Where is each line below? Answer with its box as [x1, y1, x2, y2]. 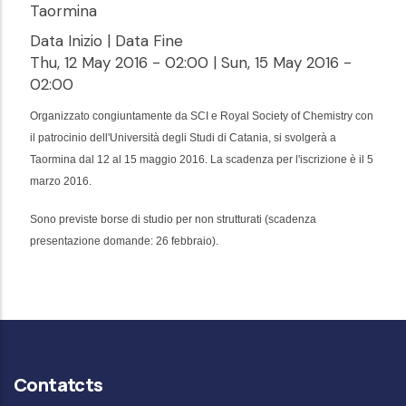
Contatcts [14, 372, 103, 397]
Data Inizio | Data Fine [30, 31, 183, 52]
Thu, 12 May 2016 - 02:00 [30, 53, 208, 73]
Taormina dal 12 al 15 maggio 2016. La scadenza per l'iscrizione [30, 153, 350, 167]
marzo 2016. [30, 175, 92, 188]
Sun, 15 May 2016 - [221, 53, 352, 73]
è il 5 [350, 153, 373, 167]
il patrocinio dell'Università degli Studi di [30, 131, 229, 145]
